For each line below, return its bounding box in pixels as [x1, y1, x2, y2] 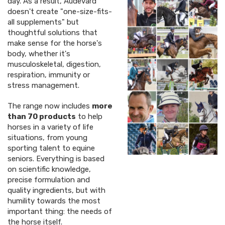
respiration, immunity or [8, 70, 90, 80]
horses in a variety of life [8, 123, 93, 132]
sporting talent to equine [8, 144, 95, 153]
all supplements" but [8, 18, 79, 27]
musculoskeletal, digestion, [8, 60, 101, 69]
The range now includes [8, 101, 92, 111]
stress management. [8, 81, 79, 90]
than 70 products [8, 112, 76, 122]
